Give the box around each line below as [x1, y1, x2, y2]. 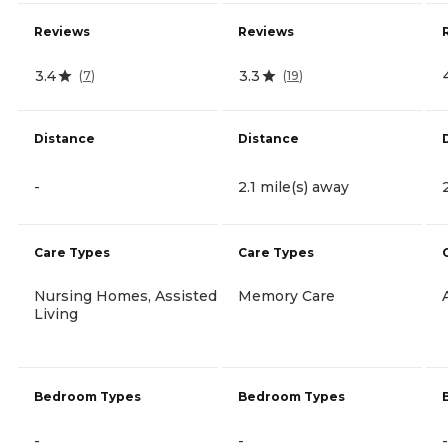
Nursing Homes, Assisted [34, 286, 217, 305]
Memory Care [238, 286, 335, 305]
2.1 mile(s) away [238, 177, 349, 196]
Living [34, 304, 78, 323]
